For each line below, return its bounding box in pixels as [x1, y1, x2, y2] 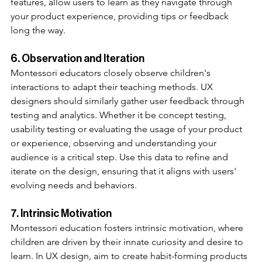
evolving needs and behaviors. [11, 179, 137, 191]
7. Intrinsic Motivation [11, 208, 112, 219]
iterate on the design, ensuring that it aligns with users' [11, 165, 239, 177]
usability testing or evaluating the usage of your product [11, 123, 244, 135]
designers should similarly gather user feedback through [11, 95, 247, 106]
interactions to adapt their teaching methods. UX [11, 81, 215, 92]
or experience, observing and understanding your [11, 137, 219, 149]
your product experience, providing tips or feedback [11, 10, 231, 22]
